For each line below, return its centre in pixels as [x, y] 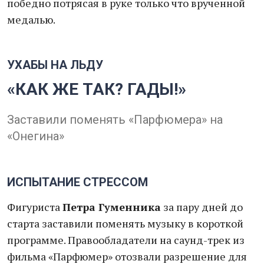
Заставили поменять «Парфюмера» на [115, 120]
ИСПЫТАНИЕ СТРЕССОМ [77, 182]
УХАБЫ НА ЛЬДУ [55, 65]
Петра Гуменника [112, 207]
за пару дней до [202, 207]
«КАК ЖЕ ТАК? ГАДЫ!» [97, 89]
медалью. [31, 19]
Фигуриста [35, 207]
